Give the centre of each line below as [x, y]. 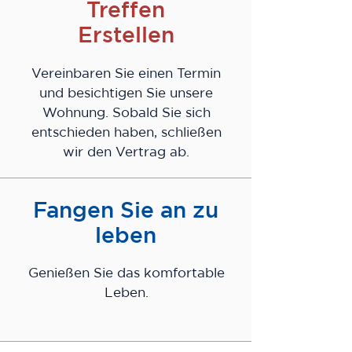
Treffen [126, 11]
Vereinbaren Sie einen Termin [126, 75]
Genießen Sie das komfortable [126, 274]
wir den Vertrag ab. [126, 153]
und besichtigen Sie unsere [126, 94]
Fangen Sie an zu [126, 212]
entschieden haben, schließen [126, 134]
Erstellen [126, 37]
